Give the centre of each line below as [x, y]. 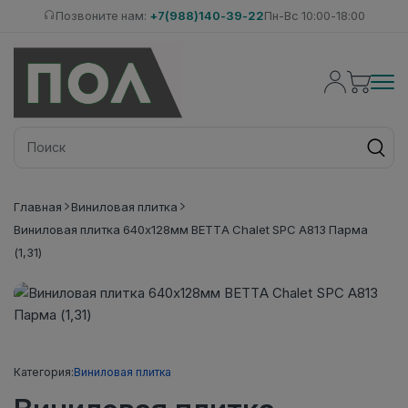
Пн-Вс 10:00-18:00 [314, 15]
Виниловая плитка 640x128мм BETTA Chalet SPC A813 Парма [191, 229]
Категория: [44, 372]
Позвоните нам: [102, 15]
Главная [38, 206]
